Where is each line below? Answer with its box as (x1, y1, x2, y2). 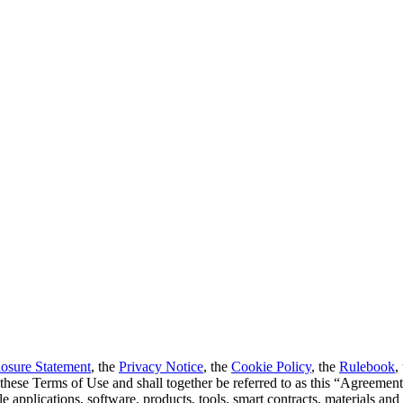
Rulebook (339, 358, 395, 374)
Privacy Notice (119, 358, 203, 374)
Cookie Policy (231, 358, 311, 374)
